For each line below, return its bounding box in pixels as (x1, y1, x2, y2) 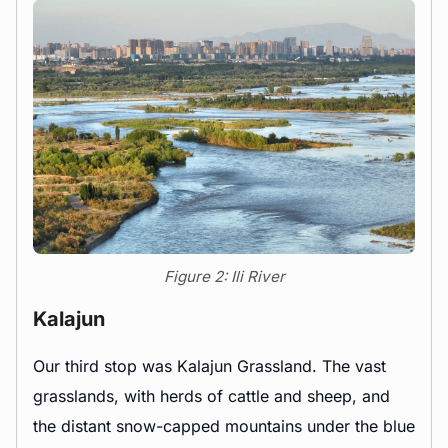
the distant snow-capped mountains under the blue (33, 415, 415, 436)
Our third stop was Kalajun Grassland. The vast (33, 355, 386, 376)
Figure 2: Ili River (163, 266, 285, 286)
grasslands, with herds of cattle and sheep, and (33, 385, 390, 406)
